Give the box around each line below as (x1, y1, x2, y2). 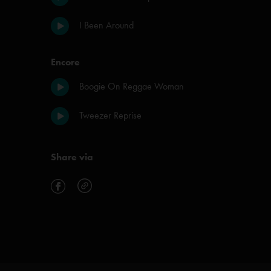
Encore (51, 56, 80, 68)
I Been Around (79, 19, 134, 31)
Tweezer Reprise (79, 109, 142, 121)
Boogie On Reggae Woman (79, 80, 184, 92)
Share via (51, 151, 93, 163)
